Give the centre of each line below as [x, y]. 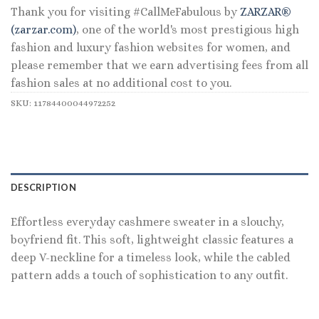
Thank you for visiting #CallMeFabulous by [125, 12]
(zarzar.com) [43, 30]
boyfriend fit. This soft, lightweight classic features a [152, 239]
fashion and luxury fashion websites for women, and [151, 48]
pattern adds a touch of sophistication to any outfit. [149, 275]
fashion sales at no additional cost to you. [121, 83]
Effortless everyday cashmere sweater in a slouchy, [147, 221]
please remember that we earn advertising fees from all [159, 66]
